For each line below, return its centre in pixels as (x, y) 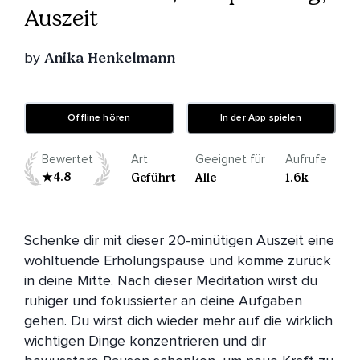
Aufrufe (306, 160)
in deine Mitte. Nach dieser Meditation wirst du (171, 281)
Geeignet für (230, 160)
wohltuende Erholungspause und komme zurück (178, 261)
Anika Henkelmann (110, 58)
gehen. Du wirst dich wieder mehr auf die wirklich (178, 321)
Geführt (153, 178)
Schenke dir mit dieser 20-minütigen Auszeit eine (179, 241)
